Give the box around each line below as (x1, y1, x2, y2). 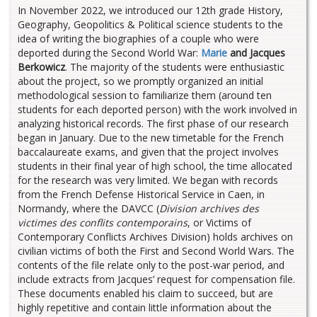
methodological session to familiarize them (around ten (18, 88, 272, 102)
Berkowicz (18, 60, 65, 74)
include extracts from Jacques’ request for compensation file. (18, 272, 295, 286)
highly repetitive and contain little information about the (18, 301, 272, 314)
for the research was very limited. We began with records (18, 173, 278, 187)
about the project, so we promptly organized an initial (18, 74, 263, 88)
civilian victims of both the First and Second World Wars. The (18, 244, 294, 258)
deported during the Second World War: (18, 46, 201, 59)
